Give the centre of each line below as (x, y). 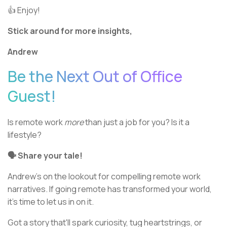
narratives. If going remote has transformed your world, (110, 189)
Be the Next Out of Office (95, 77)
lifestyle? (25, 135)
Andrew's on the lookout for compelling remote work (104, 177)
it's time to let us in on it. (51, 202)
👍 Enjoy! (24, 10)
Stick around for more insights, (70, 31)
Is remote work (36, 122)
